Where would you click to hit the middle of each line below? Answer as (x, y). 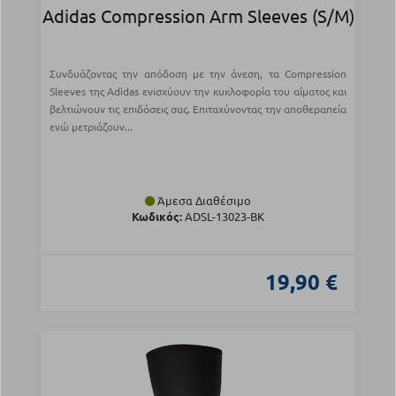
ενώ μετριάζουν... (91, 127)
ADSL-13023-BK (223, 217)
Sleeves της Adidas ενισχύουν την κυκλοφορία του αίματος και (198, 91)
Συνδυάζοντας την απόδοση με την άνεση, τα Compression (198, 74)
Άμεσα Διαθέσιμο (203, 201)
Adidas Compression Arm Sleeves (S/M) (198, 16)
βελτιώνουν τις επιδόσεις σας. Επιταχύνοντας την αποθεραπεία (198, 109)
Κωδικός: (157, 217)
